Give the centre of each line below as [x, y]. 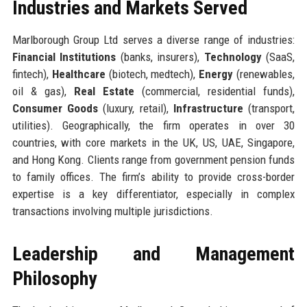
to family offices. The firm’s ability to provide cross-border [153, 176]
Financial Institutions [64, 57]
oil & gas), [43, 91]
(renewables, [264, 74]
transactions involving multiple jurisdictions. [112, 211]
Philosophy [54, 278]
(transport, [269, 108]
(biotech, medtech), [152, 74]
